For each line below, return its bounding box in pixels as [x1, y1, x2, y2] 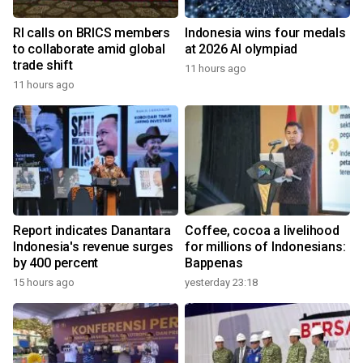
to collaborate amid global [13, 41, 165, 58]
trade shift [13, 58, 73, 74]
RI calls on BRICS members [13, 25, 170, 41]
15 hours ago [13, 276, 75, 289]
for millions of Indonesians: [185, 239, 346, 255]
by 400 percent [13, 255, 99, 271]
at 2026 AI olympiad [185, 41, 298, 58]
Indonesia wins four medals [185, 25, 346, 41]
